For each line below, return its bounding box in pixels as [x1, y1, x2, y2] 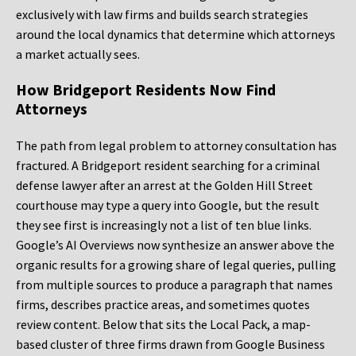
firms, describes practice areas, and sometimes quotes [16, 296, 310, 313]
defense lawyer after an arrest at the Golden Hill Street [16, 177, 313, 194]
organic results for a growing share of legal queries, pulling [16, 257, 336, 273]
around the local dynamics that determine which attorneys [16, 26, 335, 43]
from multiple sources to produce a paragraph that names [16, 277, 333, 293]
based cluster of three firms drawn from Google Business [16, 336, 325, 353]
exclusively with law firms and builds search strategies [16, 6, 308, 23]
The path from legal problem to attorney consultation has [16, 137, 337, 154]
